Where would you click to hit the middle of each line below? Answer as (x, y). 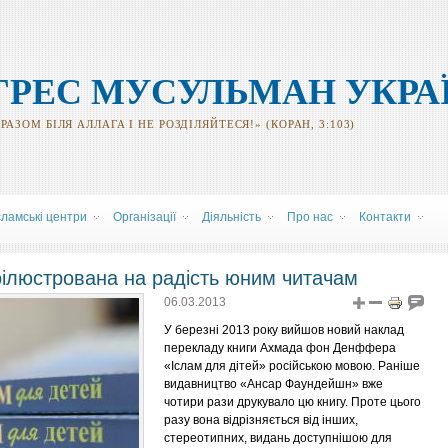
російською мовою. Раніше (343, 366)
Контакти (385, 217)
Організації (144, 217)
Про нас (310, 217)
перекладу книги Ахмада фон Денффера (280, 348)
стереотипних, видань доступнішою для (278, 438)
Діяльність (231, 217)
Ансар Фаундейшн (299, 384)
